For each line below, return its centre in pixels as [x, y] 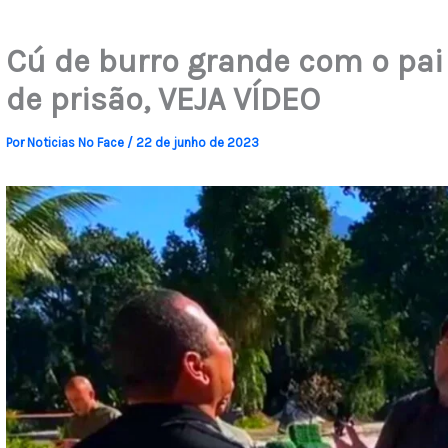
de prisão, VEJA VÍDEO [162, 99]
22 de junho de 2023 [197, 142]
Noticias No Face [76, 142]
